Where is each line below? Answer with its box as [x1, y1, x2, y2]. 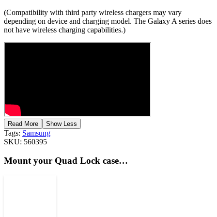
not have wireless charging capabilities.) [4, 26, 125, 34]
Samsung [22, 129, 50, 138]
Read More [8, 120, 38, 128]
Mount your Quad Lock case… [4, 155, 128, 166]
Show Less [46, 120, 77, 128]
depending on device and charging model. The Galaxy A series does [4, 17, 212, 26]
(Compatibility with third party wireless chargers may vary [4, 8, 182, 17]
